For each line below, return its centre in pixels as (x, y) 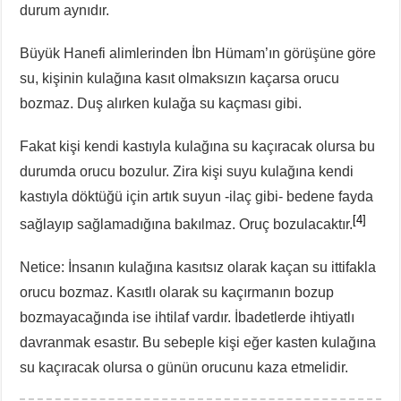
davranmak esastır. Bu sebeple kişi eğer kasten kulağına (198, 343)
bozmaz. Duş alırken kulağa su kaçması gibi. (161, 104)
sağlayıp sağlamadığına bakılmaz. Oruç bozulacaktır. (187, 225)
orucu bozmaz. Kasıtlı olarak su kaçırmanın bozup (177, 293)
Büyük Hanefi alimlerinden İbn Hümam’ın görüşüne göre (198, 54)
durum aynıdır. (65, 11)
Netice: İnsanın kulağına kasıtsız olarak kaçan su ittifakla (198, 268)
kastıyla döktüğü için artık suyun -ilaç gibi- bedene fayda (197, 197)
